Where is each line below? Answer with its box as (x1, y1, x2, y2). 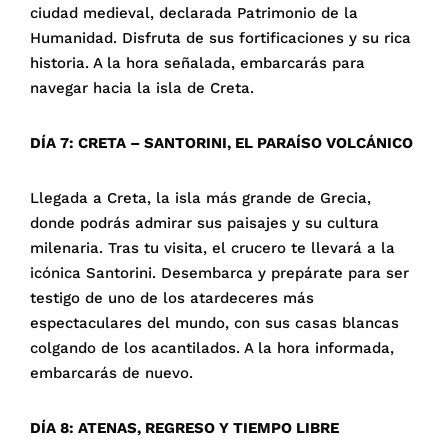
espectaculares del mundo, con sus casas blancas (30, 314, 399, 333)
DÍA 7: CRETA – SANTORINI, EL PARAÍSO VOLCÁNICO (30, 134, 413, 153)
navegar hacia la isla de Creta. (30, 79, 254, 98)
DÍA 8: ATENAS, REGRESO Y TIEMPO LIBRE (30, 419, 339, 438)
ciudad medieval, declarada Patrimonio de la (30, 4, 358, 23)
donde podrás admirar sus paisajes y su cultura (30, 214, 379, 233)
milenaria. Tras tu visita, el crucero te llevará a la (30, 239, 395, 258)
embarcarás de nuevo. (30, 364, 193, 383)
